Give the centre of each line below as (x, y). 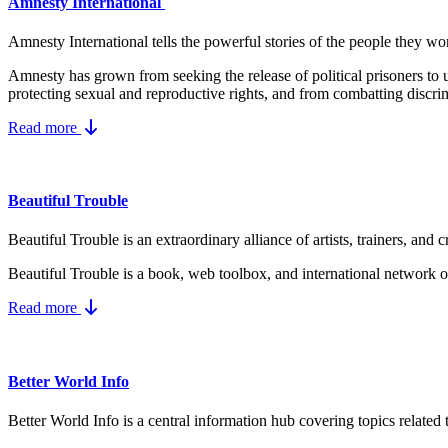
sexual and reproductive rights (169, 93)
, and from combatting (335, 93)
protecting (41, 93)
